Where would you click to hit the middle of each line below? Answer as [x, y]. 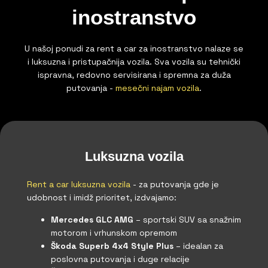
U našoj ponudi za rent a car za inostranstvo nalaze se [134, 48]
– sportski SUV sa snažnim [187, 219]
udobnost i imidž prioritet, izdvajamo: [102, 198]
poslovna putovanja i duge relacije [120, 259]
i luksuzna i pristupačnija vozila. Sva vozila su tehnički [134, 61]
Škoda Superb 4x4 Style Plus [112, 246]
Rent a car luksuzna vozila [79, 185]
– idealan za [198, 246]
